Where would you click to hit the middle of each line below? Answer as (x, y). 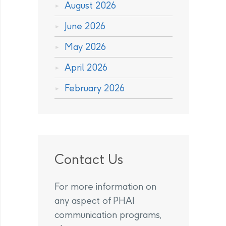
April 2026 (86, 67)
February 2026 (95, 88)
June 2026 (85, 26)
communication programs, (108, 215)
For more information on (105, 186)
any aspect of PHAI (95, 201)
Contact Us (89, 159)
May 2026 (85, 47)
